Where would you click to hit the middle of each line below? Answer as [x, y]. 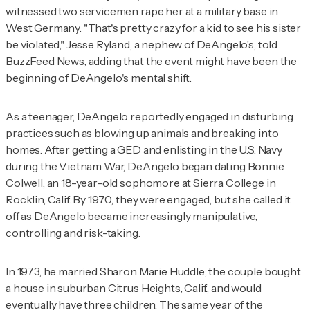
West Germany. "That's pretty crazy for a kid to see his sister [154, 27]
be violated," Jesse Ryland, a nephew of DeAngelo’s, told [142, 44]
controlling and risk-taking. [73, 232]
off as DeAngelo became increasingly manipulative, [132, 216]
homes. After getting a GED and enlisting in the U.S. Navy [144, 149]
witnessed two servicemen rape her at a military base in [142, 11]
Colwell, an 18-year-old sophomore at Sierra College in [141, 182]
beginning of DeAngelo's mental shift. [99, 77]
